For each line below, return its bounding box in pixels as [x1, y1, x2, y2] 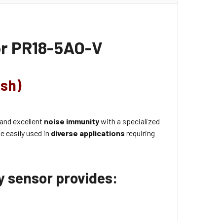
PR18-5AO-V [11, 37, 103, 58]
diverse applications [51, 128, 125, 138]
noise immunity [44, 116, 100, 126]
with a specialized [99, 116, 160, 126]
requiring [125, 128, 155, 138]
